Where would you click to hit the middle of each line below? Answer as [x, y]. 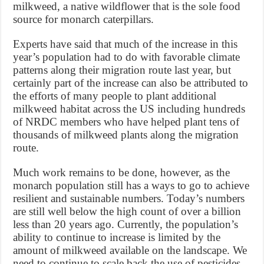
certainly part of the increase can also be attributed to [131, 83]
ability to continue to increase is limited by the [117, 237]
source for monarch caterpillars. [84, 19]
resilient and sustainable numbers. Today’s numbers [129, 199]
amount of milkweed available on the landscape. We [130, 250]
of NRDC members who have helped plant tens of [126, 122]
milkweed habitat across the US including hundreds [129, 109]
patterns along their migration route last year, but [122, 70]
